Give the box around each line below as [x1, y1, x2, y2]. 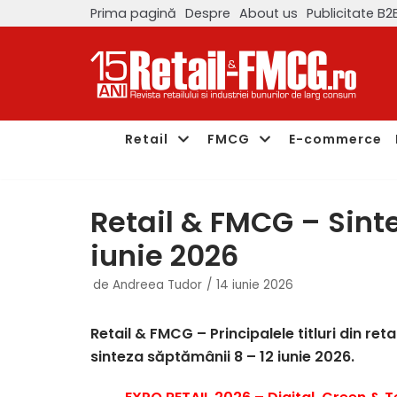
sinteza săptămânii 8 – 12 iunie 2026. [90, 346, 358, 367]
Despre [185, 4, 230, 22]
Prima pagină [90, 4, 176, 22]
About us [239, 4, 298, 22]
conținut [18, 84, 75, 105]
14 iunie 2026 [216, 276, 293, 293]
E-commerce [289, 129, 382, 148]
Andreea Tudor [113, 276, 202, 293]
